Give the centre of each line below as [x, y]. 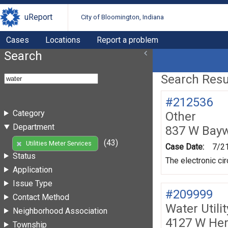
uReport [38, 17]
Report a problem [127, 40]
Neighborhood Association [60, 211]
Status [24, 156]
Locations [63, 40]
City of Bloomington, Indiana [123, 17]
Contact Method [41, 197]
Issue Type [32, 183]
